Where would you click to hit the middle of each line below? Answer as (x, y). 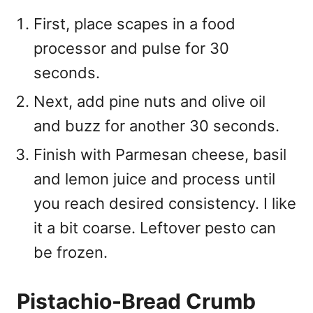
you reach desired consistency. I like (165, 203)
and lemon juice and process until (154, 179)
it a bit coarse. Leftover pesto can (155, 227)
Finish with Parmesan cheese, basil (160, 154)
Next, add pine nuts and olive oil (150, 101)
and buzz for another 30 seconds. (159, 125)
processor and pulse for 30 (131, 48)
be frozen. (71, 252)
